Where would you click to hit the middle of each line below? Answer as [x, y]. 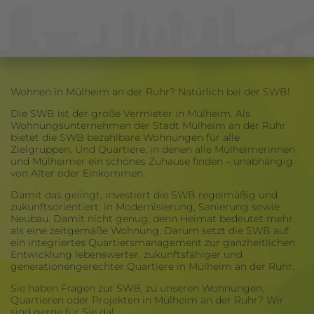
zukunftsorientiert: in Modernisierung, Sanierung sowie [145, 207]
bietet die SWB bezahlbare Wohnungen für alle [125, 138]
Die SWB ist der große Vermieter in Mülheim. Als [130, 114]
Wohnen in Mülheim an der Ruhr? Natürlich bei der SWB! [150, 92]
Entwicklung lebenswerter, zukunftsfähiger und [127, 255]
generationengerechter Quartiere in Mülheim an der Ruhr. [152, 267]
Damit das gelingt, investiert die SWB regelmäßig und [144, 195]
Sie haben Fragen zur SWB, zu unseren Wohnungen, [137, 288]
